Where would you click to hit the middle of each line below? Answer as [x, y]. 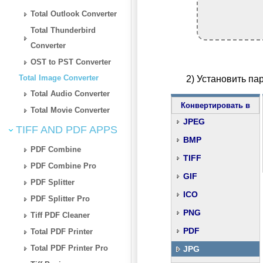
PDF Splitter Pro [60, 198]
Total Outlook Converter [74, 14]
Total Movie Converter [70, 110]
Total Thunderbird [63, 30]
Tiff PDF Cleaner [60, 215]
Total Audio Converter [70, 93]
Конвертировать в [215, 106]
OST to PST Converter [71, 62]
